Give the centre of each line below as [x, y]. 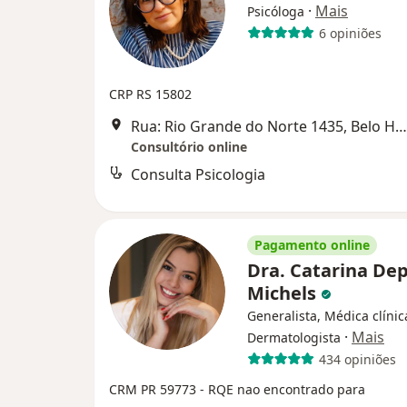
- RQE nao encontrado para [283, 389]
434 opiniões [357, 359]
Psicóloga [276, 11]
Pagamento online [312, 245]
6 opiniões [350, 33]
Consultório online [189, 147]
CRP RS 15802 [150, 94]
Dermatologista [294, 338]
